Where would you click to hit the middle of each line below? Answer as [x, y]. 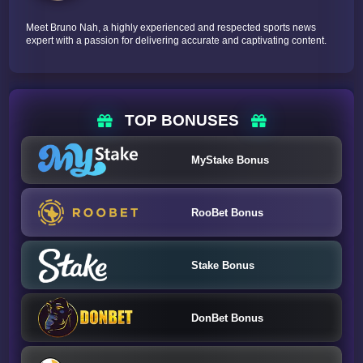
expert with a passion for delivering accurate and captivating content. [177, 41]
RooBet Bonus [227, 212]
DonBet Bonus [227, 318]
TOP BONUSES [181, 120]
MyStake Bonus [230, 160]
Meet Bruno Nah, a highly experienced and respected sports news [171, 28]
